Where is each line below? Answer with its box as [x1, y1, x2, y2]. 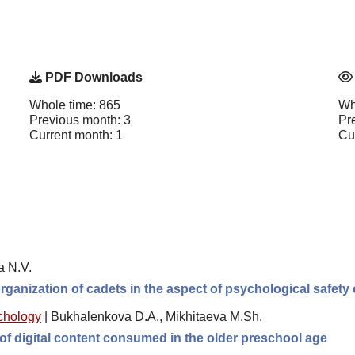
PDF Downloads [42, 70, 143, 84]
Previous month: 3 [29, 113, 131, 127]
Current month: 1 [29, 128, 123, 142]
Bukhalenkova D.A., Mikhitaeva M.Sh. [51, 309, 262, 323]
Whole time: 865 [29, 97, 120, 112]
